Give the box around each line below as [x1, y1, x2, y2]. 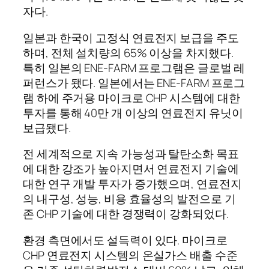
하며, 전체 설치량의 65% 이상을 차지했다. [23, 44, 234, 61]
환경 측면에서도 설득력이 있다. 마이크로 [23, 232, 228, 248]
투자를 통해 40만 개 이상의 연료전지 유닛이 [23, 104, 243, 121]
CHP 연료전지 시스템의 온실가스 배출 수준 [23, 247, 238, 263]
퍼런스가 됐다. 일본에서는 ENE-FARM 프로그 [23, 74, 246, 91]
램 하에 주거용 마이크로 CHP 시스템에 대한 [23, 89, 240, 106]
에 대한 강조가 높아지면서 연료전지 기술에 [23, 161, 239, 177]
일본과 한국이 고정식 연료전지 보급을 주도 [23, 29, 239, 46]
